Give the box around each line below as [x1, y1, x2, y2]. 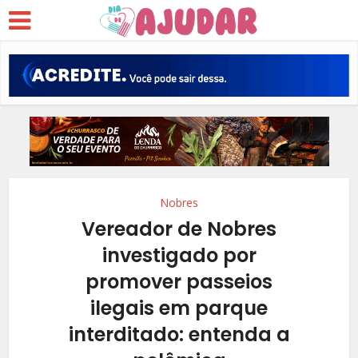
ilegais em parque [90, 294, 268, 321]
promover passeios [86, 268, 272, 295]
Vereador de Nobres [82, 215, 276, 242]
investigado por [101, 241, 257, 268]
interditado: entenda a [68, 320, 290, 348]
